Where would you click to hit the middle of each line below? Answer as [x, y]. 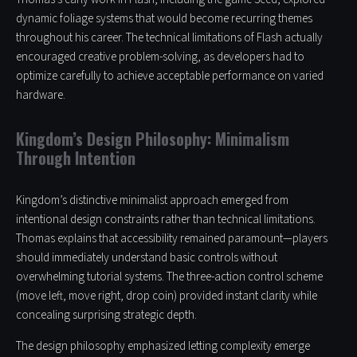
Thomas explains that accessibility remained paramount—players [172, 239]
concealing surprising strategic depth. [106, 316]
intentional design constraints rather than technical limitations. [166, 220]
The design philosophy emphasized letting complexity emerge [163, 347]
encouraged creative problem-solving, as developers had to [160, 57]
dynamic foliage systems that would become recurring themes [164, 19]
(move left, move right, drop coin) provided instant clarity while [167, 296]
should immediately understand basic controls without [147, 258]
